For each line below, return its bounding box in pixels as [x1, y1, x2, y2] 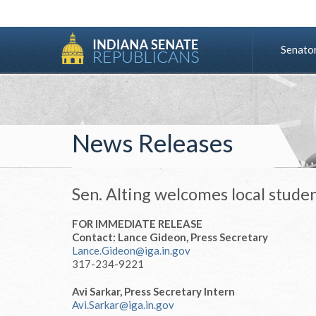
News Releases [72, 128, 233, 157]
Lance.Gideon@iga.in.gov [72, 244, 190, 257]
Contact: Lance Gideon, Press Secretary [72, 231, 268, 243]
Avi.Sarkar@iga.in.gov [72, 298, 174, 311]
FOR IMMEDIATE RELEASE [72, 217, 202, 230]
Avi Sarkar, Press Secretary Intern [72, 285, 235, 298]
